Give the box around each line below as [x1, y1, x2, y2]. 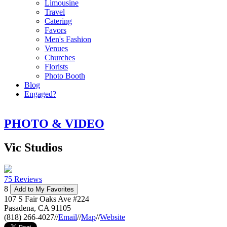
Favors [45, 26, 66, 34]
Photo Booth [45, 71, 85, 80]
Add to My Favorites [14, 185, 74, 193]
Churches [45, 53, 75, 62]
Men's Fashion [45, 35, 91, 44]
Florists [45, 62, 68, 71]
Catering [45, 17, 72, 25]
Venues [45, 44, 68, 53]
